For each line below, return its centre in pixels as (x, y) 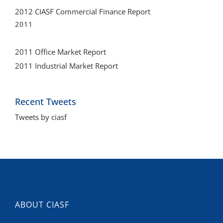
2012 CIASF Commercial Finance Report (83, 11)
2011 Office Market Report (60, 52)
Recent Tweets (46, 102)
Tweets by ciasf (41, 117)
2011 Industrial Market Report (66, 66)
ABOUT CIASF (42, 205)
